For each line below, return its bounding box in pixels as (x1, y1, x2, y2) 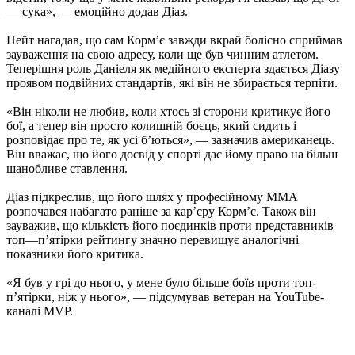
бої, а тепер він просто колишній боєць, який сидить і (6, 119, 296, 133)
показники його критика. (6, 247, 143, 261)
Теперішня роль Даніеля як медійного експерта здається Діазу (6, 62, 340, 76)
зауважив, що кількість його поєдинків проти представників (6, 219, 334, 233)
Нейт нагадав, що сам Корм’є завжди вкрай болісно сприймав (6, 33, 342, 48)
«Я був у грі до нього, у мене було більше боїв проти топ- (6, 276, 316, 290)
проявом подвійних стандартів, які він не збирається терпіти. (6, 76, 338, 90)
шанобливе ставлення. (6, 162, 128, 176)
